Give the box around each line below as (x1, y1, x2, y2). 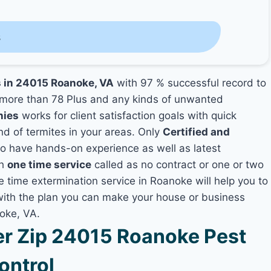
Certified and (163, 126, 230, 138)
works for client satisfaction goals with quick (19, 109, 237, 122)
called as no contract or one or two (91, 158, 264, 171)
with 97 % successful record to (114, 77, 267, 89)
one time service (7, 158, 92, 171)
